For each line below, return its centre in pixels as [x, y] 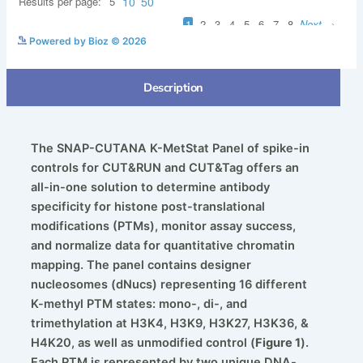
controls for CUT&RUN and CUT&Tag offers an [164, 168]
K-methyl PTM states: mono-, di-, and [139, 304]
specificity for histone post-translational [147, 207]
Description [173, 88]
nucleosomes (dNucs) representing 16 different [169, 285]
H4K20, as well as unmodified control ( [143, 343]
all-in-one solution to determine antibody [150, 188]
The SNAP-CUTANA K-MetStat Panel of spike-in [170, 149]
